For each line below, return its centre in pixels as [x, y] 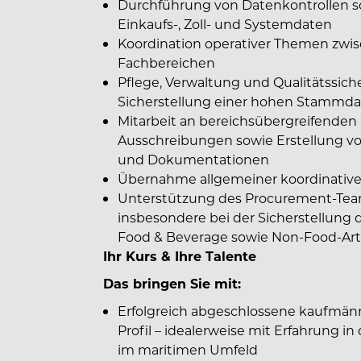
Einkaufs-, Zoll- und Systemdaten [225, 24]
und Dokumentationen [193, 159]
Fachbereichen [166, 62]
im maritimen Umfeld [188, 349]
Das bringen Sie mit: [172, 283]
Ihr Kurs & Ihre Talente [180, 256]
